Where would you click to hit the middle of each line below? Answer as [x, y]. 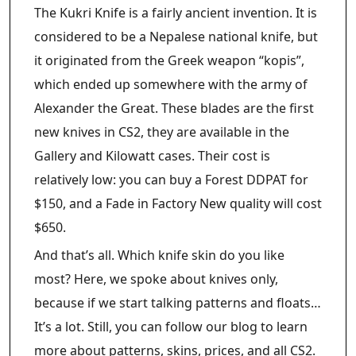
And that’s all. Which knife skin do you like [159, 255]
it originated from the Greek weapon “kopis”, [169, 60]
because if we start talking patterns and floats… [178, 302]
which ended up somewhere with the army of [171, 84]
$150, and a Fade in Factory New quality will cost [178, 203]
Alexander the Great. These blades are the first [174, 108]
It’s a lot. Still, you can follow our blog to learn [171, 326]
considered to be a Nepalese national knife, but [176, 36]
